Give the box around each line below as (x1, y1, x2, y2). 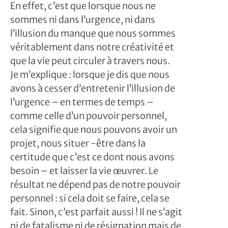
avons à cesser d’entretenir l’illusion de (10, 82, 175, 94)
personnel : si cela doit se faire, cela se (10, 192, 169, 204)
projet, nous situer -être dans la (10, 137, 146, 149)
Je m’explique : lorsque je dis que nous (10, 68, 169, 80)
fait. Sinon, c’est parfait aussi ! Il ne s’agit (10, 206, 182, 218)
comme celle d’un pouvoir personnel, (10, 109, 167, 122)
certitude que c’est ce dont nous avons (10, 151, 175, 163)
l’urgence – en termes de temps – (10, 96, 154, 108)
